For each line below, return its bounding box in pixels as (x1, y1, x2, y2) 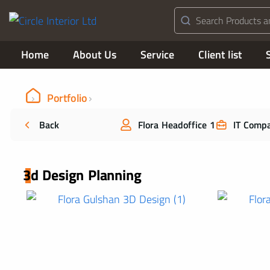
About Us (73, 46, 116, 63)
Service (140, 46, 174, 63)
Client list (198, 46, 242, 63)
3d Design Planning (23, 164, 142, 186)
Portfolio (46, 90, 87, 106)
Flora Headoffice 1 (138, 118, 216, 132)
